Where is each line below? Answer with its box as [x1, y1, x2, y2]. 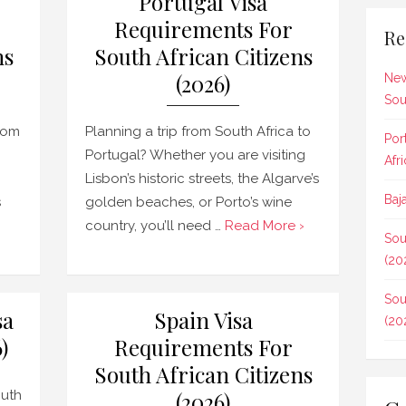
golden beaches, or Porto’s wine [85, 194, 292, 210]
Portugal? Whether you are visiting [85, 147, 305, 163]
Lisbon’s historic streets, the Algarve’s [85, 170, 319, 187]
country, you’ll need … [85, 217, 225, 234]
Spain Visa [153, 305, 253, 334]
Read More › [225, 217, 304, 234]
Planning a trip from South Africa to [85, 123, 311, 140]
